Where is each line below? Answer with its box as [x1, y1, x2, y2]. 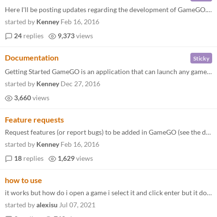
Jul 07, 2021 [59, 201, 95, 209]
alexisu [36, 201, 58, 209]
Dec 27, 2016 [61, 79, 100, 88]
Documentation [5, 53, 59, 62]
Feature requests [5, 115, 64, 124]
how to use [5, 175, 42, 185]
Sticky [193, 54, 209, 62]
